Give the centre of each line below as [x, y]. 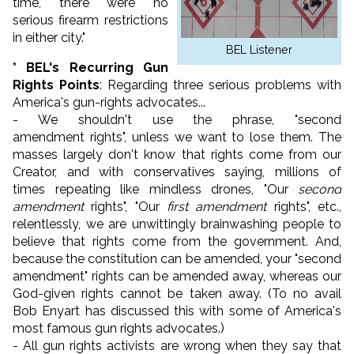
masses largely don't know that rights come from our [177, 154]
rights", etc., [304, 206]
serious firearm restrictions [90, 20]
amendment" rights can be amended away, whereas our [177, 276]
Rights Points [56, 85]
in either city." [49, 37]
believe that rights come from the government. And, [177, 241]
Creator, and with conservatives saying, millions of [177, 171]
